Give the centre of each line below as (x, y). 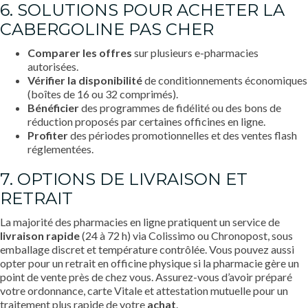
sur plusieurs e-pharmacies (195, 52)
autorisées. (53, 66)
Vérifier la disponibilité (85, 80)
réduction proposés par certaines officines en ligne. (146, 121)
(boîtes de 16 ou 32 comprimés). (103, 93)
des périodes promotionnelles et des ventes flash (183, 135)
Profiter (48, 135)
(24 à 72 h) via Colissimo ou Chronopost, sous (186, 235)
